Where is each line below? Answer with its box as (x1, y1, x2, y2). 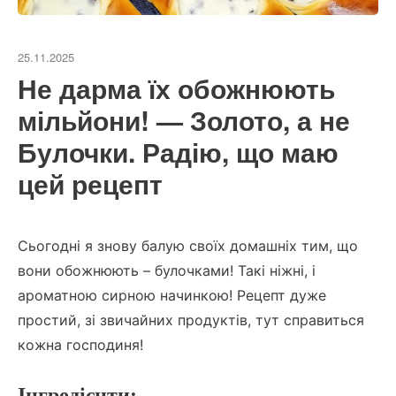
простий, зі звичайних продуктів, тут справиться (18, 311, 364, 330)
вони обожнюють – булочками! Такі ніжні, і (18, 262, 316, 280)
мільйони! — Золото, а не (18, 101, 350, 140)
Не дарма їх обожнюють (18, 69, 335, 108)
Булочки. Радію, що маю (18, 133, 339, 171)
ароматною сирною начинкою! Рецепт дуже (18, 286, 326, 305)
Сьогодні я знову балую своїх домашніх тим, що (18, 237, 358, 255)
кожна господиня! (18, 336, 143, 354)
